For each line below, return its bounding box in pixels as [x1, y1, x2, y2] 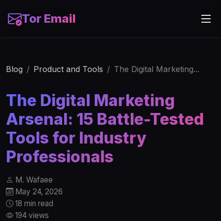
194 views [13, 211, 49, 220]
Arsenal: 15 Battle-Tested [6, 110, 204, 129]
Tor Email [22, 11, 76, 26]
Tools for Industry [6, 128, 147, 147]
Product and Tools [34, 64, 103, 74]
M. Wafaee [13, 175, 53, 184]
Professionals [6, 147, 113, 166]
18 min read [13, 199, 53, 208]
